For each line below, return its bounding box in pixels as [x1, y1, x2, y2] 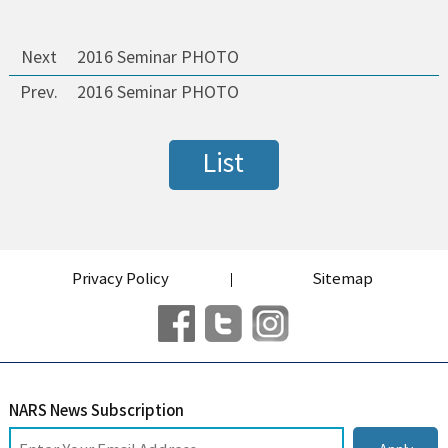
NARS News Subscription [8, 402, 184, 420]
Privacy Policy [71, 270, 169, 288]
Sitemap [312, 270, 374, 288]
